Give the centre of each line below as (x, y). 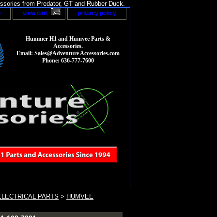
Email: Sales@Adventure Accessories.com (68, 54)
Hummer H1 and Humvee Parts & (68, 39)
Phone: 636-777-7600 (68, 61)
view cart (35, 13)
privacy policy (97, 13)
